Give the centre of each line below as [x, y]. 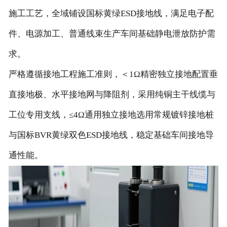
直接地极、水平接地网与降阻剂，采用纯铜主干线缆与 [112, 94]
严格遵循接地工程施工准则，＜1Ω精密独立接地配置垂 [113, 74]
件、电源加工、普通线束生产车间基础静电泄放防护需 [112, 33]
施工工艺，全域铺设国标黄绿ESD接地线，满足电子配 [111, 13]
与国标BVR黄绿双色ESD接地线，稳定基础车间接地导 [111, 135]
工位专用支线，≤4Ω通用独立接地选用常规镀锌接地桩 [111, 115]
